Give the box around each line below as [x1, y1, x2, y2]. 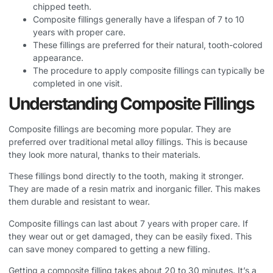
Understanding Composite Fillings [9, 93, 254, 114]
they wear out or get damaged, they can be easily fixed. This [9, 230, 252, 241]
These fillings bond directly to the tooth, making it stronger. [9, 171, 244, 182]
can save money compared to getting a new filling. [9, 243, 210, 254]
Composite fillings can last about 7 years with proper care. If [9, 218, 248, 229]
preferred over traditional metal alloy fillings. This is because [9, 136, 247, 147]
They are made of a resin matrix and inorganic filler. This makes [9, 183, 260, 194]
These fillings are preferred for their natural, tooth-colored [33, 39, 263, 50]
